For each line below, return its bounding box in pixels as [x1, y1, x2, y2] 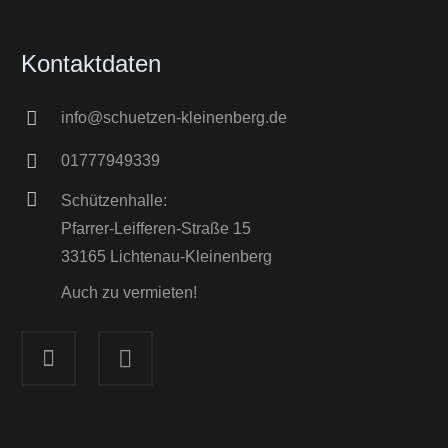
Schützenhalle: [61, 192, 168, 209]
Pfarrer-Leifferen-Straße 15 [61, 220, 252, 237]
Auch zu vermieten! [61, 284, 198, 301]
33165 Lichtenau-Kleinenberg [61, 248, 273, 265]
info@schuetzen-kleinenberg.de [61, 109, 288, 127]
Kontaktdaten [21, 50, 162, 78]
